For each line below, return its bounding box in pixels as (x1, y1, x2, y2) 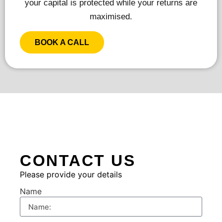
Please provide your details (20, 169, 122, 179)
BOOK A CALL (35, 38, 89, 47)
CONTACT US (20, 151, 135, 169)
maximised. (90, 12, 132, 22)
